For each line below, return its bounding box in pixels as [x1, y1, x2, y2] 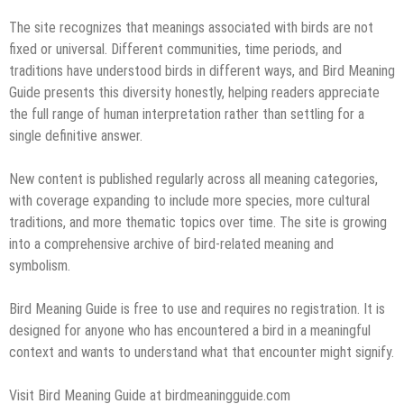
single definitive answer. [9, 126, 142, 144]
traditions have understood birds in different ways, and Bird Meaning [9, 61, 395, 79]
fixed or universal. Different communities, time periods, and [9, 40, 342, 58]
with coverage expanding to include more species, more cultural [9, 191, 370, 209]
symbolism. [9, 256, 70, 274]
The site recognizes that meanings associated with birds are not [9, 18, 373, 36]
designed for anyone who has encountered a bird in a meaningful [9, 321, 371, 339]
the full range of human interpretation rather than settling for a [9, 105, 364, 123]
